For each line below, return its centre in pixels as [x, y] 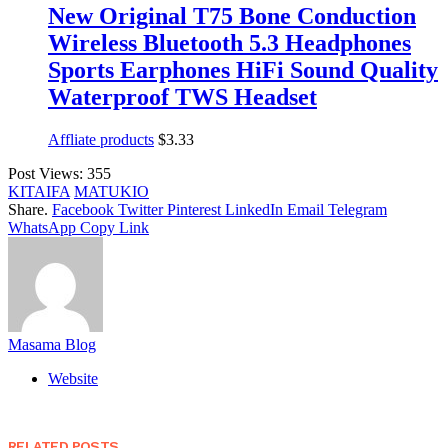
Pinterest [194, 209]
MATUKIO [111, 191]
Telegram [357, 209]
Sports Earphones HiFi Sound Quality [243, 70]
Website [73, 378]
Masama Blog [52, 344]
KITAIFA [39, 191]
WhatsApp [42, 227]
